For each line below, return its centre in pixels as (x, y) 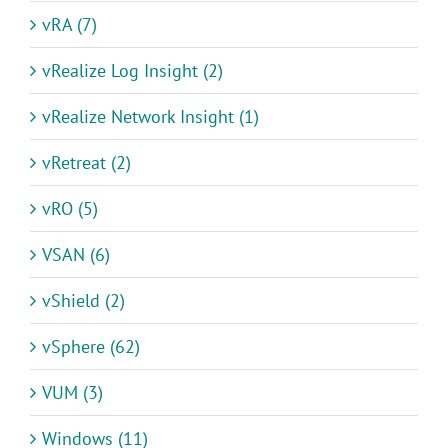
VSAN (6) (76, 254)
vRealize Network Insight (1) (150, 116)
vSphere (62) (91, 346)
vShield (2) (83, 300)
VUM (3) (72, 392)
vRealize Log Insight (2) (132, 70)
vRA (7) (69, 24)
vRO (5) (70, 208)
